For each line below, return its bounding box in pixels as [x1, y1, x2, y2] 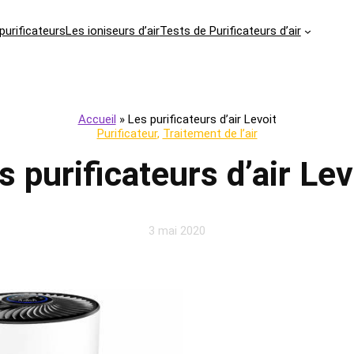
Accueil [77, 112, 116, 127]
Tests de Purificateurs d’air [159, 24, 301, 38]
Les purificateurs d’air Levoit [127, 112, 277, 127]
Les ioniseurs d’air [65, 24, 160, 38]
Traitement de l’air [162, 126, 258, 141]
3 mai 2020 [149, 224, 205, 239]
